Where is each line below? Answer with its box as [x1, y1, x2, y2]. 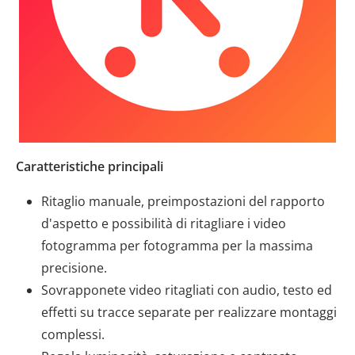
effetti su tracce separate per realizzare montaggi [41, 303, 337, 321]
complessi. [41, 326, 105, 343]
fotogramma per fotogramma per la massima [41, 237, 313, 254]
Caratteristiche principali [16, 158, 163, 175]
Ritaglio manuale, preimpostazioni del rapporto [41, 193, 325, 210]
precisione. [41, 259, 107, 277]
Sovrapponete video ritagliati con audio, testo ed [41, 281, 332, 299]
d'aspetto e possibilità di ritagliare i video [41, 215, 286, 232]
